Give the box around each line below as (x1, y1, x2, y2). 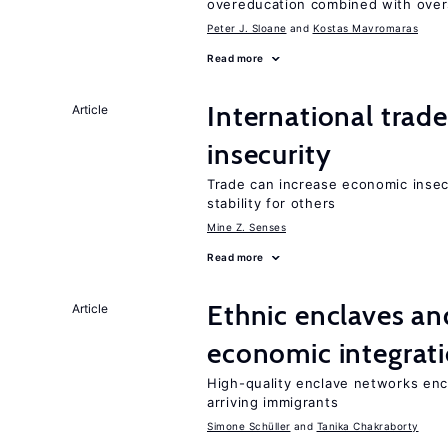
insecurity (207, 137, 332, 171)
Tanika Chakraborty (316, 420, 419, 432)
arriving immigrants (207, 394, 339, 410)
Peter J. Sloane (207, 22, 287, 34)
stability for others (207, 195, 336, 211)
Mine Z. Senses (207, 221, 286, 233)
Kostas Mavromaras (312, 22, 418, 34)
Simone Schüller (207, 420, 291, 432)
